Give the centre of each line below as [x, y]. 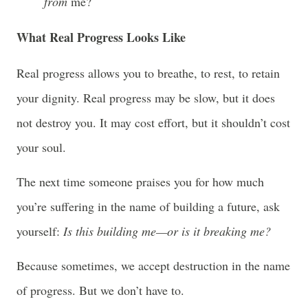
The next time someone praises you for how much [140, 182]
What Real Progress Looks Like [101, 37]
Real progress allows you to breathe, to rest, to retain [148, 73]
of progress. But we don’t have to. [100, 290]
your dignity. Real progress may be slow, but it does [146, 98]
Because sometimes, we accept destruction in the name [153, 266]
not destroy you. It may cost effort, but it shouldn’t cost [153, 123]
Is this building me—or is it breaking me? [167, 231]
